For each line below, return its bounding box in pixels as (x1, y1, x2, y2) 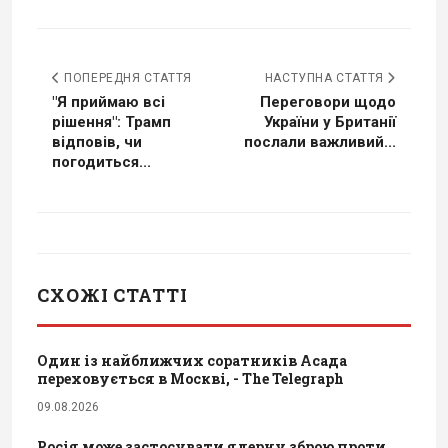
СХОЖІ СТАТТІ (37, 283, 188, 308)
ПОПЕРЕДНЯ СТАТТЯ (60, 71, 192, 86)
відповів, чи (52, 133, 142, 152)
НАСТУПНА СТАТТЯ (264, 71, 388, 86)
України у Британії (264, 113, 396, 132)
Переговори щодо (260, 93, 396, 112)
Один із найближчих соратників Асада (37, 351, 347, 371)
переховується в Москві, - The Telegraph (37, 369, 344, 389)
